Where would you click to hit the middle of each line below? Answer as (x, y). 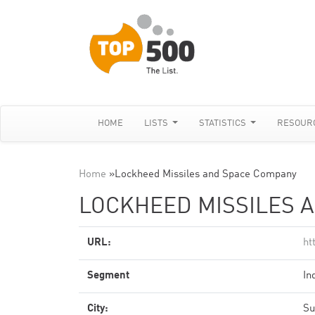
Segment (108, 276)
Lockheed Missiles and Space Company (206, 175)
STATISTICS (224, 123)
